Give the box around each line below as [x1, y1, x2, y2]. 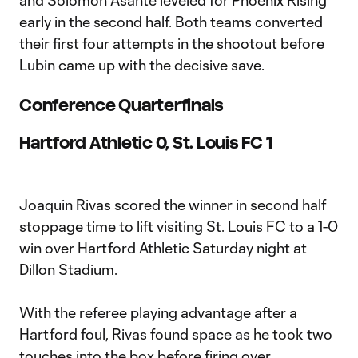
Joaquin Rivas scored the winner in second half [19, 196, 326, 213]
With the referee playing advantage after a [19, 304, 297, 321]
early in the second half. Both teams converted [19, 13, 323, 30]
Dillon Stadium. [19, 261, 117, 278]
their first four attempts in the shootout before [19, 34, 324, 52]
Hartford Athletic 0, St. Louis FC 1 [19, 133, 272, 152]
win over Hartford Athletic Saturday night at [19, 239, 307, 257]
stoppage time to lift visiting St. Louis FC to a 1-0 [19, 217, 338, 235]
